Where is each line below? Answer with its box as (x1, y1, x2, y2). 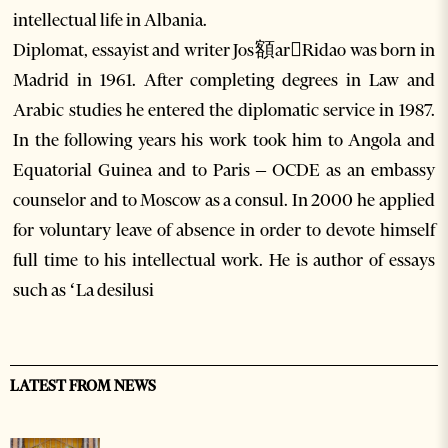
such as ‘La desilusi (13, 279, 155, 302)
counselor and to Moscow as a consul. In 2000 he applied (13, 189, 435, 212)
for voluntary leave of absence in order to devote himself (13, 219, 435, 242)
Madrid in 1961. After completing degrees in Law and (13, 69, 435, 92)
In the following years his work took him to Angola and (13, 129, 435, 152)
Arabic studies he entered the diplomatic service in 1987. (13, 99, 435, 122)
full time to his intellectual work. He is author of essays (13, 249, 435, 272)
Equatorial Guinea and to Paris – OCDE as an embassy (13, 159, 435, 182)
